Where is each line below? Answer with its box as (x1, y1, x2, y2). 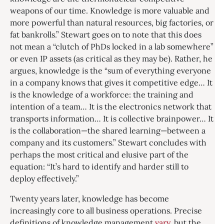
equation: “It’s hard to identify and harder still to (10, 161, 188, 171)
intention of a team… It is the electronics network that (10, 101, 211, 111)
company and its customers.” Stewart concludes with (10, 137, 206, 147)
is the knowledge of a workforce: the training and (10, 89, 193, 99)
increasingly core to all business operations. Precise (10, 205, 202, 215)
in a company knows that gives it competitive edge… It (10, 77, 212, 87)
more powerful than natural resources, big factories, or (10, 17, 213, 27)
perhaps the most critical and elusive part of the (10, 149, 188, 159)
